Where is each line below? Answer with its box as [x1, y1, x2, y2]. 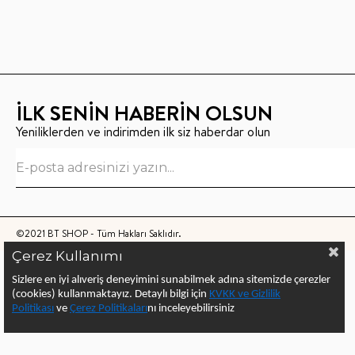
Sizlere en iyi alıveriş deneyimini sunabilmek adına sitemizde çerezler [12, 274, 330, 286]
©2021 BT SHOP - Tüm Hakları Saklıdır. [16, 226, 181, 240]
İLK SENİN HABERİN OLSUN [16, 98, 273, 128]
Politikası [12, 303, 54, 315]
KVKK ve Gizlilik [209, 288, 281, 300]
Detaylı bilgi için [135, 288, 207, 300]
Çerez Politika [70, 303, 133, 315]
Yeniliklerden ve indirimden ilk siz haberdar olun [16, 123, 270, 141]
